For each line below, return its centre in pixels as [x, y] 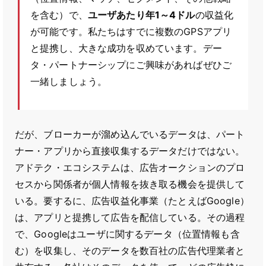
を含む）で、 [59, 15]
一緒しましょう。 [69, 81]
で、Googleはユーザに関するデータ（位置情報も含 [127, 234]
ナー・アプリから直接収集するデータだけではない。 [130, 151]
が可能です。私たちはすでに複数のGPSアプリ [131, 31]
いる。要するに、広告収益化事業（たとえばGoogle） [132, 201]
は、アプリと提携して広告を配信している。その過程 [130, 217]
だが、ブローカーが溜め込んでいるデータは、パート [130, 134]
